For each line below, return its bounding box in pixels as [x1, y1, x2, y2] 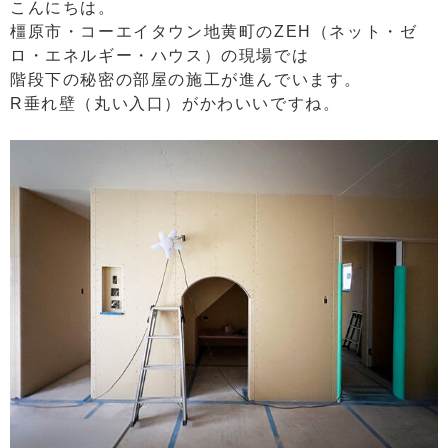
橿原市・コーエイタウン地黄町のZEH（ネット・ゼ [10, 23, 418, 40]
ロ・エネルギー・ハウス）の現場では [10, 47, 310, 64]
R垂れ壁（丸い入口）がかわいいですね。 [10, 95, 341, 112]
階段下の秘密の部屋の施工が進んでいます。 [10, 71, 363, 88]
